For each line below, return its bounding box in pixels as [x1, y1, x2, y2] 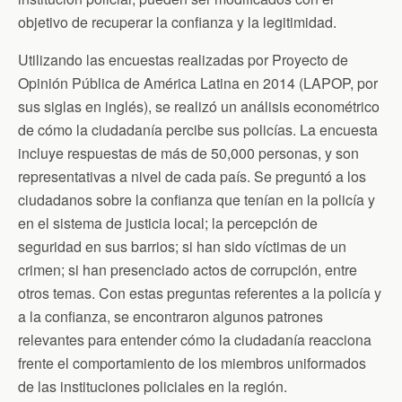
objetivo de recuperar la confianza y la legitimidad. [18, 12, 336, 32]
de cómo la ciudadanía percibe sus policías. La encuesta [18, 119, 378, 140]
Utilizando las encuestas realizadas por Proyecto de [18, 49, 348, 70]
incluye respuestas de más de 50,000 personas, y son [18, 143, 359, 163]
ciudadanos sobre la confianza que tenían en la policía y [18, 189, 375, 210]
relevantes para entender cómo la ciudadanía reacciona [18, 329, 371, 350]
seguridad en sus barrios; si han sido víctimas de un [18, 236, 346, 257]
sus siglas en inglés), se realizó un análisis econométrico [18, 96, 380, 117]
